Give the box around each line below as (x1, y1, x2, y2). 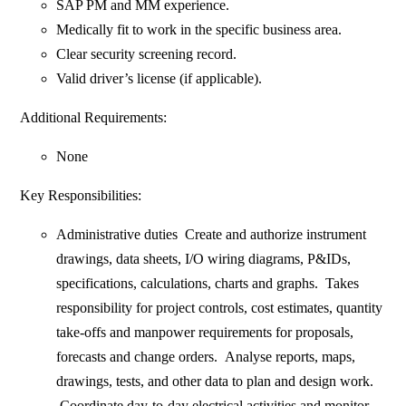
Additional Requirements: (20, 110, 168, 126)
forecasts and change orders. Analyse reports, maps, (56, 349, 356, 365)
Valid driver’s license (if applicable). (56, 71, 263, 87)
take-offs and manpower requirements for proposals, (56, 324, 354, 341)
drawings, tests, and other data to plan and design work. (56, 373, 374, 390)
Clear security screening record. (56, 46, 237, 63)
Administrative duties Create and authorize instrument (56, 227, 367, 243)
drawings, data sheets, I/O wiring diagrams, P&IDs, (56, 251, 352, 267)
